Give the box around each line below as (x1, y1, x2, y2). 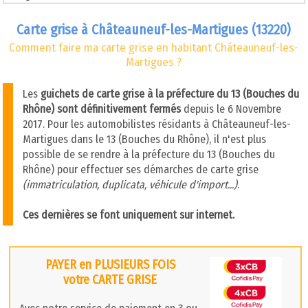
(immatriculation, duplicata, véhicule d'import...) (22, 177, 237, 191)
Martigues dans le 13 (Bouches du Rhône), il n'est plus (22, 132, 266, 146)
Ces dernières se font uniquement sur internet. (22, 208, 234, 221)
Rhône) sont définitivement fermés (22, 102, 181, 115)
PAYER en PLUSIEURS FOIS (45, 256, 175, 272)
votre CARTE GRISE (63, 272, 157, 287)
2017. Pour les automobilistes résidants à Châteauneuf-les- (22, 117, 291, 131)
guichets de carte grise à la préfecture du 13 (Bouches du (40, 87, 299, 100)
